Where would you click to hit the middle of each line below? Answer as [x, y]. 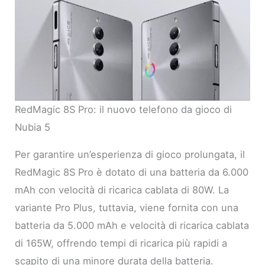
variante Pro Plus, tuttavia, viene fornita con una [127, 208]
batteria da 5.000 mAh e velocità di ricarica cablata [132, 226]
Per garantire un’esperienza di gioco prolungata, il [130, 155]
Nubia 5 [33, 127]
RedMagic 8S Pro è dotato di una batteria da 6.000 [132, 172]
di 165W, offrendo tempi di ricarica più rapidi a [121, 243]
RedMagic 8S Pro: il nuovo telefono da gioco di [124, 109]
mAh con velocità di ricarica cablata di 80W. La [122, 190]
